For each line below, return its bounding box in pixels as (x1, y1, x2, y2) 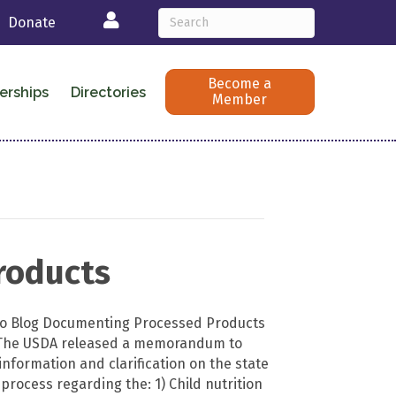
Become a (208, 75, 272, 93)
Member (212, 91, 268, 109)
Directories (70, 83, 146, 101)
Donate (8, 14, 57, 31)
